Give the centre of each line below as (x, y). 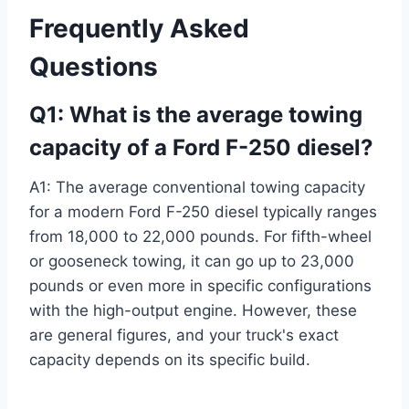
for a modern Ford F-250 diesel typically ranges (203, 211)
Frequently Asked (139, 28)
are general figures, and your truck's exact (184, 335)
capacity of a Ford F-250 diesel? (201, 147)
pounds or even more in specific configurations (200, 285)
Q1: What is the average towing (196, 114)
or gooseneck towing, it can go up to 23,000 (192, 261)
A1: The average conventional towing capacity (197, 187)
